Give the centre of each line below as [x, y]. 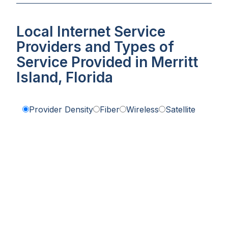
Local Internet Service [91, 32]
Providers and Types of [95, 47]
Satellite [180, 110]
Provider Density [61, 110]
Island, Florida [65, 78]
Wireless [142, 110]
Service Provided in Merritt [107, 62]
